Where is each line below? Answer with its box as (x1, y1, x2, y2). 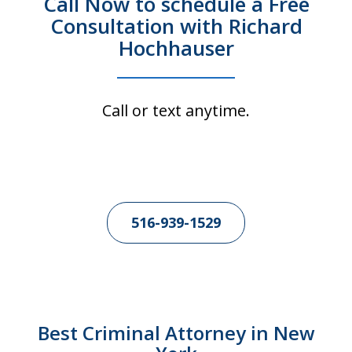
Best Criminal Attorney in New (37, 320, 315, 346)
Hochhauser (118, 34, 234, 63)
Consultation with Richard (49, 12, 302, 41)
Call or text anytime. (102, 100, 250, 122)
